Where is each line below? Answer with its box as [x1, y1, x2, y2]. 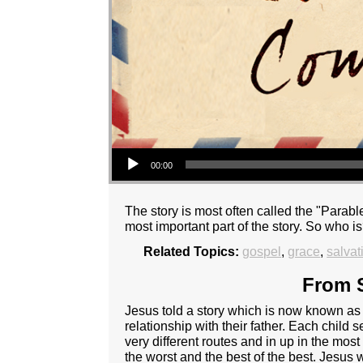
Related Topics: [143, 245, 240, 259]
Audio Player [111, 139, 145, 156]
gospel [242, 245, 282, 259]
